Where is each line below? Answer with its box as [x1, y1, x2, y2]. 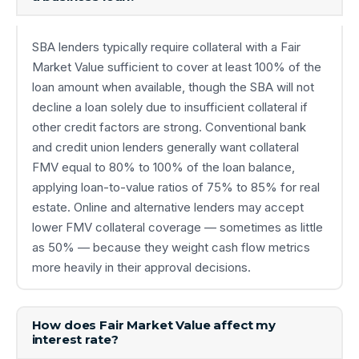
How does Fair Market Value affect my [31, 317, 276, 333]
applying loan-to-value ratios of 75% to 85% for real [31, 179, 320, 196]
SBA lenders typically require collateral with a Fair [31, 39, 301, 55]
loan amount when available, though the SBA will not [31, 79, 314, 95]
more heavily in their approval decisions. [31, 260, 251, 276]
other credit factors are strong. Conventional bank [31, 119, 306, 135]
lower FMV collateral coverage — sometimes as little [31, 220, 323, 236]
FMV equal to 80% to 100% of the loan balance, [31, 159, 295, 175]
